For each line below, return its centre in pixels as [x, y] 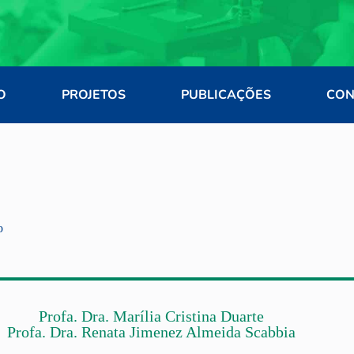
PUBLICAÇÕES [226, 94]
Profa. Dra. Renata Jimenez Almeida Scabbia [152, 331]
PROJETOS [94, 94]
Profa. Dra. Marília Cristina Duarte [152, 316]
